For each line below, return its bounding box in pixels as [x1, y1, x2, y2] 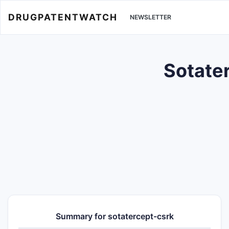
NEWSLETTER [130, 13, 171, 21]
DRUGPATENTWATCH [8, 11, 118, 22]
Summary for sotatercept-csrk [55, 211, 174, 221]
